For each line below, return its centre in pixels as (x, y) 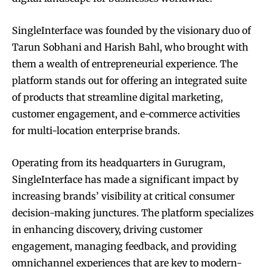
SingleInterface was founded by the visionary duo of (131, 31)
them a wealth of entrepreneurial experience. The (125, 64)
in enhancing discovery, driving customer (107, 230)
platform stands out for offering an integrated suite (129, 81)
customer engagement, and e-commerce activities (126, 114)
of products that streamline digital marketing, (117, 97)
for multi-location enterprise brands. (96, 131)
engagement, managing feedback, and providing (124, 246)
